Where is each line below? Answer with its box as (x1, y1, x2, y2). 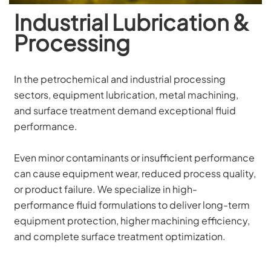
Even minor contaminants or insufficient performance (14, 151, 255, 164)
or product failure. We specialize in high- (14, 182, 198, 195)
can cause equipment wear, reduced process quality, (14, 166, 256, 180)
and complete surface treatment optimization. (14, 229, 226, 243)
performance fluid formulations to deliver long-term (14, 198, 250, 211)
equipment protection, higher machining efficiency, (14, 214, 250, 227)
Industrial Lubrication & (14, 8, 249, 36)
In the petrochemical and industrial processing (14, 72, 226, 85)
